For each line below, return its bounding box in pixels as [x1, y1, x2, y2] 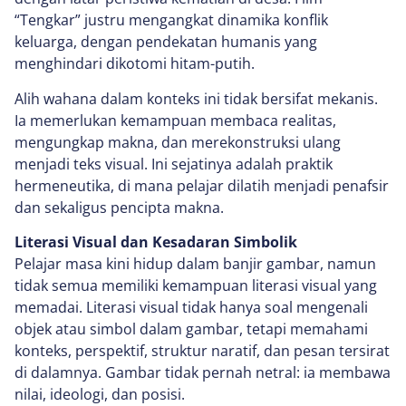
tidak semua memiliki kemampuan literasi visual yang [14, 275, 377, 296]
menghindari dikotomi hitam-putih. [14, 53, 255, 74]
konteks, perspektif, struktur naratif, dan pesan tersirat [14, 341, 390, 362]
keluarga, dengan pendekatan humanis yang [14, 32, 317, 53]
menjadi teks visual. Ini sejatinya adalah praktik [14, 153, 333, 174]
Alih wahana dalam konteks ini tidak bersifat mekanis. [14, 88, 378, 109]
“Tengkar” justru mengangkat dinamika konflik [14, 10, 328, 31]
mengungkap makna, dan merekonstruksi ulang [14, 131, 341, 152]
